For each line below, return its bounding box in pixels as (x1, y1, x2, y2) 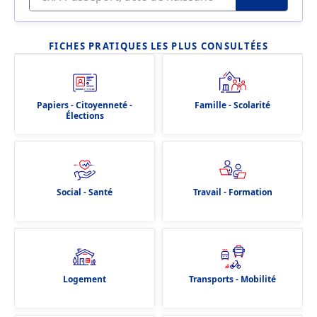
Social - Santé (57, 186, 113, 199)
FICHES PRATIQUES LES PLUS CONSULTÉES (49, 40, 268, 53)
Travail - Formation (192, 186, 272, 199)
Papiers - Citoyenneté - (37, 99, 132, 112)
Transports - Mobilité (189, 273, 276, 286)
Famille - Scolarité (195, 99, 270, 112)
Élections (65, 110, 104, 122)
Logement (63, 273, 106, 286)
